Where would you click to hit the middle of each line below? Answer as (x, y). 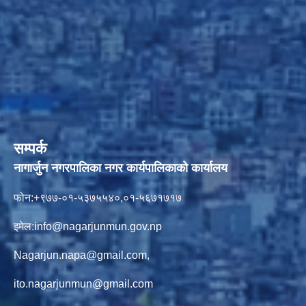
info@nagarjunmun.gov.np (98, 226)
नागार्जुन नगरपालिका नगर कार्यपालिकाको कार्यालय (153, 168)
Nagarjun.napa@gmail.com (80, 255)
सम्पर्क (30, 148)
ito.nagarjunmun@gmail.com (83, 283)
